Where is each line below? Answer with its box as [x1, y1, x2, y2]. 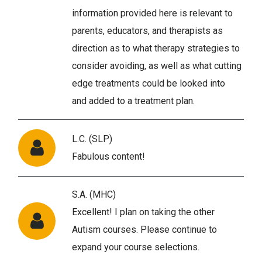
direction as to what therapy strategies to [72, 42, 240, 54]
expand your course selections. [72, 241, 199, 253]
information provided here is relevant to [72, 7, 233, 19]
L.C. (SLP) [72, 133, 112, 144]
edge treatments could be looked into [72, 77, 225, 89]
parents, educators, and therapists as [72, 25, 223, 36]
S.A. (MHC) [72, 188, 116, 200]
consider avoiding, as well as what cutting [72, 60, 242, 71]
